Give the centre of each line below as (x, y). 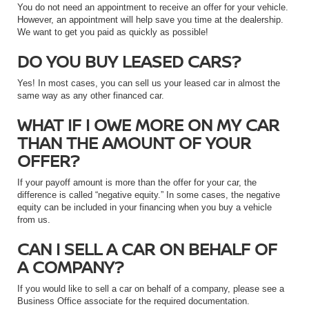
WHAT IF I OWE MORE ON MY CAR (148, 125)
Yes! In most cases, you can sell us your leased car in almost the (149, 83)
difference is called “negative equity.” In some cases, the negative (149, 195)
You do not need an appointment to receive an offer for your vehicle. (153, 8)
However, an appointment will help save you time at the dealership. (150, 20)
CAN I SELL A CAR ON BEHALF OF (147, 249)
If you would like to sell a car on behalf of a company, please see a (151, 289)
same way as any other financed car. (91, 96)
